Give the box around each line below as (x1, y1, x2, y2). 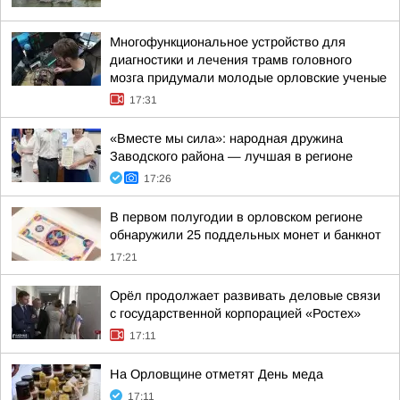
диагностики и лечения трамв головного (110, 53, 352, 67)
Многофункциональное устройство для (110, 35, 346, 49)
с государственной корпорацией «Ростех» (110, 306, 361, 321)
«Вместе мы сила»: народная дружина (110, 131, 343, 146)
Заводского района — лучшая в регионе (110, 149, 353, 163)
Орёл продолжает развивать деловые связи (110, 288, 380, 303)
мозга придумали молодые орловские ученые (110, 71, 387, 85)
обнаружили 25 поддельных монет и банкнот (110, 228, 381, 242)
